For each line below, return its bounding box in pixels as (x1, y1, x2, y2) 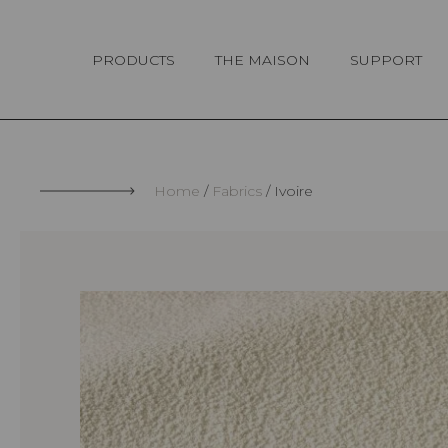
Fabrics (212, 182, 262, 201)
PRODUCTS (92, 50, 175, 69)
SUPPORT (350, 50, 422, 69)
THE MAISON (215, 50, 310, 69)
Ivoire (270, 182, 313, 201)
